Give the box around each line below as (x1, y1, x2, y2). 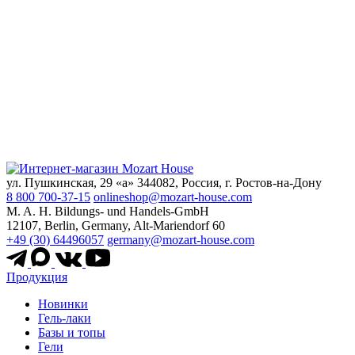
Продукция (6, 270, 67, 284)
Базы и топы (38, 326, 105, 340)
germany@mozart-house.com (107, 233, 254, 247)
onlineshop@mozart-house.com (94, 190, 252, 204)
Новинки (38, 297, 88, 311)
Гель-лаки (38, 311, 91, 326)
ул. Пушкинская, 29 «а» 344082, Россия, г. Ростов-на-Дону (6, 176, 322, 190)
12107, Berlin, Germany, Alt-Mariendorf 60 (6, 219, 225, 233)
